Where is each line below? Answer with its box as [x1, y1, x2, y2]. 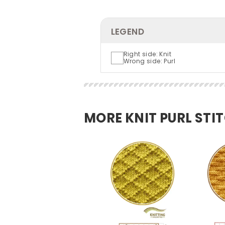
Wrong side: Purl [123, 57, 175, 65]
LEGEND [110, 26, 144, 38]
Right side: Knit [123, 50, 171, 58]
